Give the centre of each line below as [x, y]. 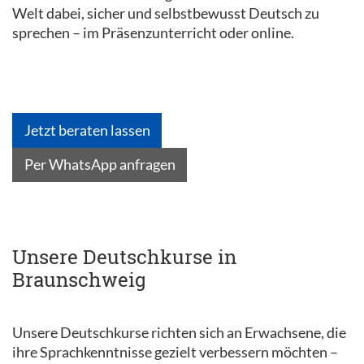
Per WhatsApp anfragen [100, 165]
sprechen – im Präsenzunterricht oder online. [153, 32]
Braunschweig [79, 279]
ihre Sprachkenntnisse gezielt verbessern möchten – [175, 352]
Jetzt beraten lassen [87, 130]
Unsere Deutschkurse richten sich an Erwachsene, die [179, 332]
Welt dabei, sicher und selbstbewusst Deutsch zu [166, 13]
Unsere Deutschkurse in [124, 257]
